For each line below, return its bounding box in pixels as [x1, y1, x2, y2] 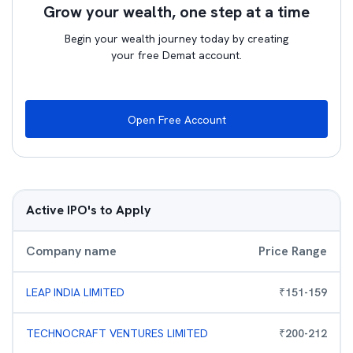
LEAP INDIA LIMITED [26, 285, 124, 299]
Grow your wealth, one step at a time [43, 2, 310, 22]
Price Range [258, 243, 327, 259]
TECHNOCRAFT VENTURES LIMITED [26, 326, 208, 340]
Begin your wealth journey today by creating [65, 32, 288, 46]
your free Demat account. [111, 48, 242, 62]
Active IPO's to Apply [26, 202, 151, 218]
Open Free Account [127, 113, 226, 127]
